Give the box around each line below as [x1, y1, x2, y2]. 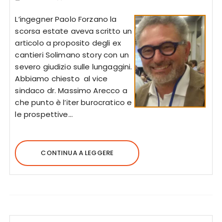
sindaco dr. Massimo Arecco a [15, 85, 127, 96]
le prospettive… [15, 109, 73, 119]
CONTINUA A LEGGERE [41, 148, 114, 158]
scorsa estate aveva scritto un [15, 25, 132, 36]
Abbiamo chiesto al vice [15, 73, 108, 84]
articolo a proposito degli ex [15, 37, 121, 48]
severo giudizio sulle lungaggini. [15, 61, 132, 72]
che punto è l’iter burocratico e [15, 97, 132, 108]
